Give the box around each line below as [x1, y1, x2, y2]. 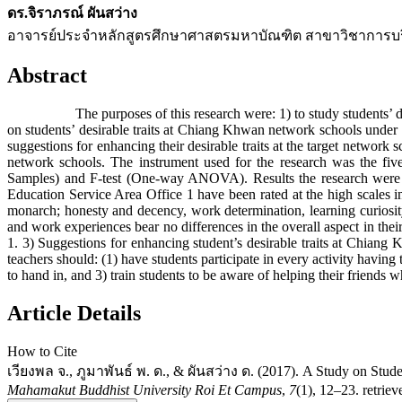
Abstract [7, 64, 87, 88]
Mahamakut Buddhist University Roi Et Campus [7, 382, 282, 398]
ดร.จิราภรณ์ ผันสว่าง [7, 4, 137, 21]
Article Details [7, 301, 141, 326]
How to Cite [7, 344, 77, 360]
